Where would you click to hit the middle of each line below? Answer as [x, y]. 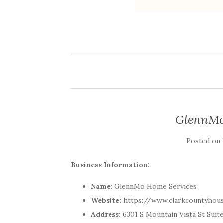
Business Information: [110, 165]
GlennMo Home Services [155, 186]
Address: [106, 214]
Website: [106, 200]
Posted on [204, 141]
